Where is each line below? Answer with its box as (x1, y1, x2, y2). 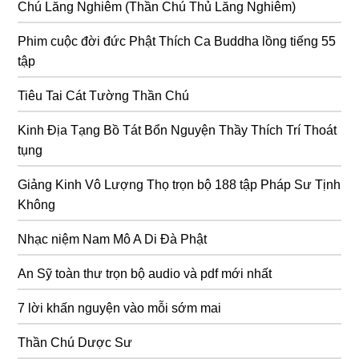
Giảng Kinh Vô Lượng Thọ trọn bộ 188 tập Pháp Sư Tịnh (18, 177, 341, 192)
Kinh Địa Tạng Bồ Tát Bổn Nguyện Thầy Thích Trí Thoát (18, 123, 337, 137)
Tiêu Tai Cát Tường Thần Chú (18, 88, 190, 103)
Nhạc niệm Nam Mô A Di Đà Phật (18, 232, 208, 246)
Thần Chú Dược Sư (18, 335, 133, 349)
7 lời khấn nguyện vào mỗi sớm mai (18, 301, 222, 315)
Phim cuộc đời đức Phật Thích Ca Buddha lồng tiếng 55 (18, 34, 337, 48)
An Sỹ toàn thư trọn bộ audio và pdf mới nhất (18, 266, 272, 280)
